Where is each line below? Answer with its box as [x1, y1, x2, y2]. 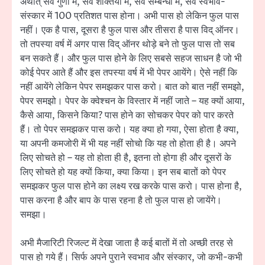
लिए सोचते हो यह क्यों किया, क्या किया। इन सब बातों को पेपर [20, 165, 226, 179]
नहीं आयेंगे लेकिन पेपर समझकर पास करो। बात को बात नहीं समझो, [20, 80, 244, 93]
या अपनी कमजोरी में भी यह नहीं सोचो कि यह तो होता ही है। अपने [20, 137, 236, 150]
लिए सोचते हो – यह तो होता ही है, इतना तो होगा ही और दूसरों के [20, 151, 231, 164]
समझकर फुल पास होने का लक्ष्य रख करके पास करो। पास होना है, [20, 179, 242, 193]
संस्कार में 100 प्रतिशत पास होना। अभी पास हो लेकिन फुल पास [20, 9, 239, 22]
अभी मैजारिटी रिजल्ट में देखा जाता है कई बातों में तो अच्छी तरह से [20, 236, 233, 250]
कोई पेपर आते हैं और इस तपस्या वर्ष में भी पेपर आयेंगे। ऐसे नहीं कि [20, 66, 237, 79]
